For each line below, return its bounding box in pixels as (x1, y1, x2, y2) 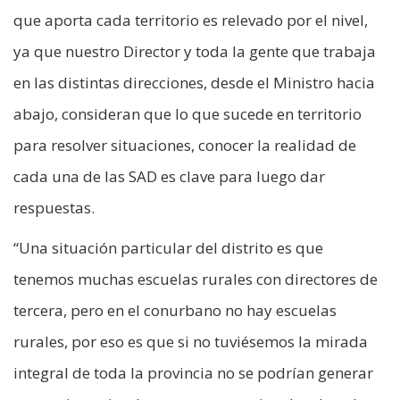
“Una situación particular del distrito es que (13, 237, 323, 259)
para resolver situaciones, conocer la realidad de (13, 135, 356, 156)
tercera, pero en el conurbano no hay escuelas (13, 300, 337, 321)
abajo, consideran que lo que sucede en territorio (13, 104, 362, 125)
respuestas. (13, 197, 95, 219)
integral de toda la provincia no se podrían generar (13, 362, 373, 384)
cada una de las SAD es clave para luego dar (13, 166, 325, 187)
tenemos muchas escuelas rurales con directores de (13, 269, 378, 290)
